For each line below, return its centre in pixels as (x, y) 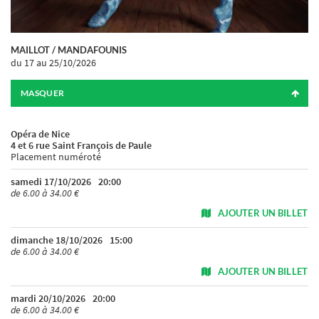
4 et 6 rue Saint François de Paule (81, 145)
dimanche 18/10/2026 (57, 240)
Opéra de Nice (40, 134)
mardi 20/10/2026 (48, 298)
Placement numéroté (56, 156)
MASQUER (42, 93)
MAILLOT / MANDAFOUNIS (69, 49)
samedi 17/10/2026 (51, 181)
